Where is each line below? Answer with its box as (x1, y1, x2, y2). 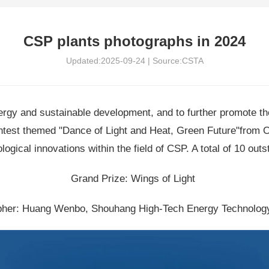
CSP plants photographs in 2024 (23, 33, 246, 49)
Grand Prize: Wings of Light (71, 173, 198, 184)
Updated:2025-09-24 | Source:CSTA (65, 56, 204, 65)
